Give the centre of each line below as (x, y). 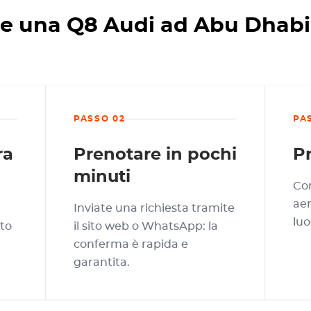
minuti (102, 177)
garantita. (102, 262)
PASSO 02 (100, 119)
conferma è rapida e (131, 244)
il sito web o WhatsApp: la (146, 226)
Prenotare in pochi (155, 155)
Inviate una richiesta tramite (154, 208)
